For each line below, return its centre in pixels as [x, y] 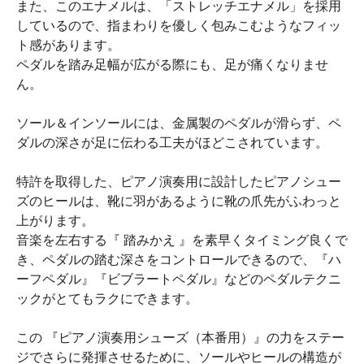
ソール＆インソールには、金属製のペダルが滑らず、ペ [179, 123]
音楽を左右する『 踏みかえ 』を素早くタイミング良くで [182, 240]
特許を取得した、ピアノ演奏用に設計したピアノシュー [179, 181]
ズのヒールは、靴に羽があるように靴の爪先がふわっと [179, 201]
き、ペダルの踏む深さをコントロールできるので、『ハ [179, 259]
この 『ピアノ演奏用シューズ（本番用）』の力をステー [180, 337]
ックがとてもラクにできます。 [107, 298]
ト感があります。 [68, 45]
